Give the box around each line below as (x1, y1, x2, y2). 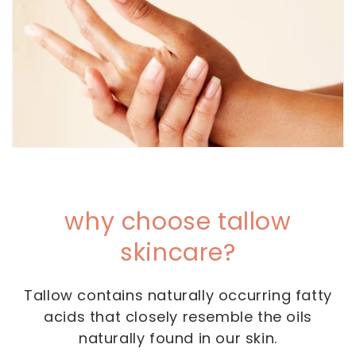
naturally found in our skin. (79, 328, 277, 349)
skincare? (120, 236, 236, 270)
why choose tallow (64, 205, 292, 239)
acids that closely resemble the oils (44, 307, 312, 327)
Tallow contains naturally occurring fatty (24, 285, 332, 306)
